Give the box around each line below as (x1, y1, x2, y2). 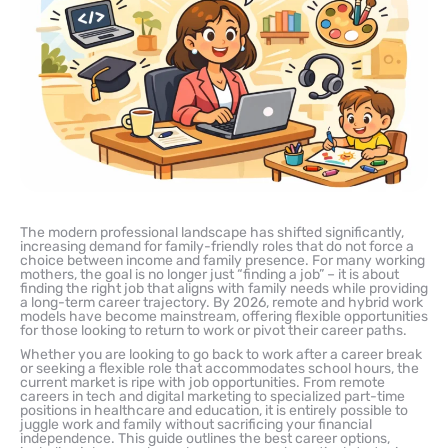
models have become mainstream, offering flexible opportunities (20, 307, 428, 325)
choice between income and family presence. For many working (20, 251, 425, 269)
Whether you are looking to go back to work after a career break (20, 345, 422, 363)
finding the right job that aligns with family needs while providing (20, 279, 428, 297)
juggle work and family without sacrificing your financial (20, 415, 372, 433)
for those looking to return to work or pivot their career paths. (20, 321, 407, 339)
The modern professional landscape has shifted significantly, (20, 223, 404, 241)
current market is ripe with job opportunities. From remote (20, 373, 385, 391)
